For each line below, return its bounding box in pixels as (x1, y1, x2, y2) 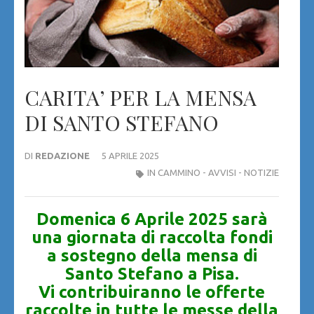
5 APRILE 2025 (102, 151, 159, 161)
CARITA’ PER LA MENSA (25, 83, 257, 112)
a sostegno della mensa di (46, 246, 257, 266)
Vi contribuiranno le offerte (39, 282, 265, 302)
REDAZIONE (35, 151, 90, 161)
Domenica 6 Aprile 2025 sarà (36, 210, 268, 229)
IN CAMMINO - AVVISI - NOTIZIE (147, 168, 279, 178)
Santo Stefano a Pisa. (64, 264, 239, 284)
